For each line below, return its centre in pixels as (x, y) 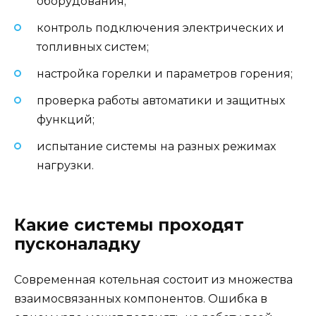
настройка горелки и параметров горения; (165, 74)
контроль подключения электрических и (160, 28)
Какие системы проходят (129, 225)
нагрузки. (65, 166)
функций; (66, 120)
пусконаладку (77, 244)
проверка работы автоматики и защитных (161, 101)
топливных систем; (93, 47)
